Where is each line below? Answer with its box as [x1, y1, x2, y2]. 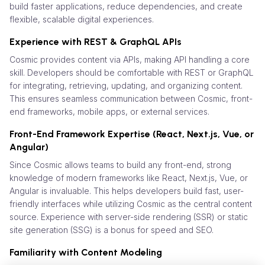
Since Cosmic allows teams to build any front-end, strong [9, 159, 231, 170]
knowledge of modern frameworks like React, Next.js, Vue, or [9, 172, 248, 183]
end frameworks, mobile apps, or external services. [9, 106, 209, 117]
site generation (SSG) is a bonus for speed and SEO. [9, 224, 214, 235]
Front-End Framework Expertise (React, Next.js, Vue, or [9, 128, 254, 140]
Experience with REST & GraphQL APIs [9, 35, 182, 47]
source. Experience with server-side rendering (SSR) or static [9, 211, 248, 222]
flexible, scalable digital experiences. [9, 14, 154, 24]
